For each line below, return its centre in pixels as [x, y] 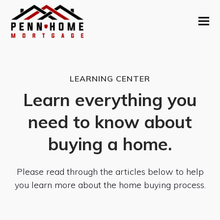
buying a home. [110, 144]
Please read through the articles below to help [110, 172]
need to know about [110, 122]
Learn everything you [110, 100]
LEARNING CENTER [110, 79]
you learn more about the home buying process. [110, 185]
